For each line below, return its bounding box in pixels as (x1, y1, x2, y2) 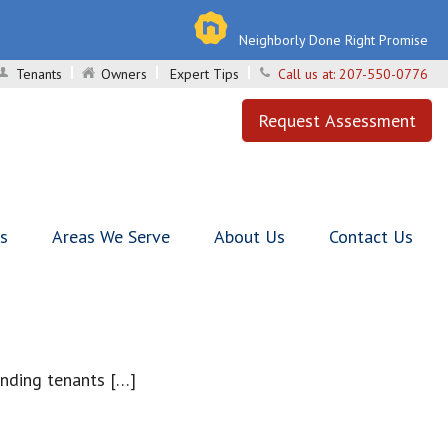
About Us (214, 225, 285, 248)
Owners (101, 65, 147, 83)
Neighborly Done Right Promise (239, 31, 428, 49)
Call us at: (278, 65, 339, 83)
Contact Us (329, 225, 413, 248)
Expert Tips (170, 65, 239, 83)
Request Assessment (258, 109, 416, 132)
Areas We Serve (52, 225, 170, 248)
